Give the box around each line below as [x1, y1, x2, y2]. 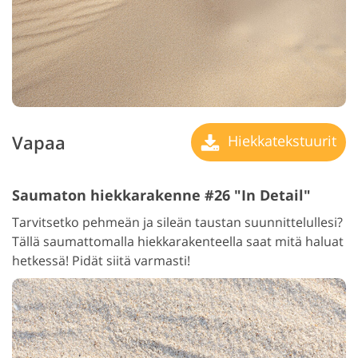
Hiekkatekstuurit [224, 131, 336, 151]
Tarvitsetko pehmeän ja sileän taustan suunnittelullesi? [12, 213, 343, 232]
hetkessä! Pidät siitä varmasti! [12, 252, 190, 270]
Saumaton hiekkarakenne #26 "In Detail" [12, 185, 311, 205]
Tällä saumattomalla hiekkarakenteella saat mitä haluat [12, 233, 344, 251]
